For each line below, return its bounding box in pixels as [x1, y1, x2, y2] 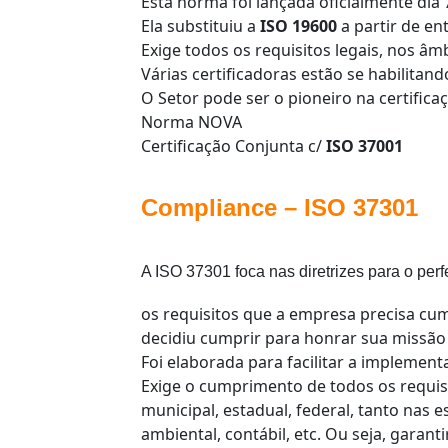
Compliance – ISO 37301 [141, 194, 418, 222]
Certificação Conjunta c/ [141, 135, 326, 158]
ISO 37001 [326, 135, 403, 158]
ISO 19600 [260, 15, 337, 38]
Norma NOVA [141, 111, 242, 134]
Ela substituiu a [141, 15, 260, 38]
